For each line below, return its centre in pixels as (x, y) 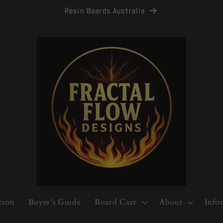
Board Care (116, 202)
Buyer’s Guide (55, 202)
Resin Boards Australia (105, 11)
